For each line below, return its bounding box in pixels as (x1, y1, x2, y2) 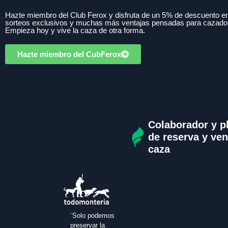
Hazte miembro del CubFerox (17, 50, 121, 59)
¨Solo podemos (70, 211, 115, 219)
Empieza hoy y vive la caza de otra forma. (5, 26, 145, 35)
